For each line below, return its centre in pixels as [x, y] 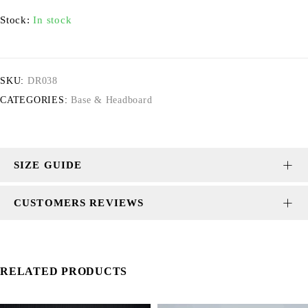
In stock [53, 20]
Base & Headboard [112, 100]
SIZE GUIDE [48, 165]
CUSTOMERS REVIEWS [79, 203]
